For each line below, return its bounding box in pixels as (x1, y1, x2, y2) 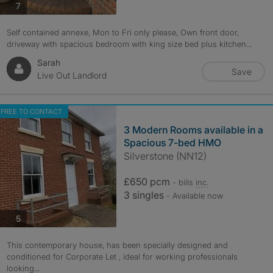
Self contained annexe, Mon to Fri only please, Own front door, (6, 27, 239, 37)
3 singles (123, 189, 166, 201)
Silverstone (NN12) (123, 150, 207, 162)
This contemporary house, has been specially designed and (6, 240, 228, 250)
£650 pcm (123, 175, 172, 188)
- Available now (166, 191, 223, 200)
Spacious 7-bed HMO (123, 136, 221, 149)
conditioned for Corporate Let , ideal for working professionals (6, 252, 238, 261)
